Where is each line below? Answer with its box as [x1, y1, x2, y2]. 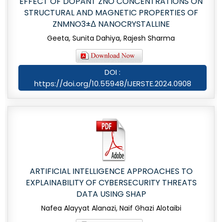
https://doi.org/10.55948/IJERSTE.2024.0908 [34, 78, 191, 89]
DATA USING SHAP [76, 188, 146, 200]
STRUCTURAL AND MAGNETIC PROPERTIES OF [24, 7, 198, 19]
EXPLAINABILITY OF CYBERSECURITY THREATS [25, 177, 197, 189]
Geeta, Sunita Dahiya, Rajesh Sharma [47, 33, 175, 44]
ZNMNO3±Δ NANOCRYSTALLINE [52, 18, 170, 30]
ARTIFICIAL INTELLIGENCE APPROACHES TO [29, 166, 193, 177]
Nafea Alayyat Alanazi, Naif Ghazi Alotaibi [41, 203, 181, 214]
